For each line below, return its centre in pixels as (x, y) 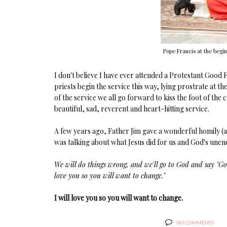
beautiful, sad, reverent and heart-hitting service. (132, 108)
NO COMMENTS (195, 222)
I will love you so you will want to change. (119, 198)
